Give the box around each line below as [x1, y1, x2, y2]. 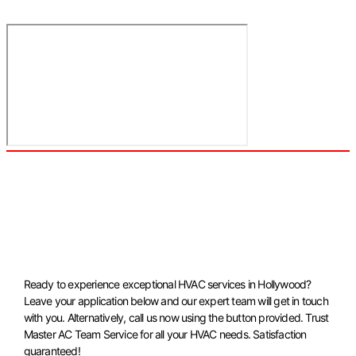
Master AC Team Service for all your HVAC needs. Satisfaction [23, 327, 307, 341]
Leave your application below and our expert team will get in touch [23, 293, 328, 308]
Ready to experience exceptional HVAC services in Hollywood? [23, 277, 311, 291]
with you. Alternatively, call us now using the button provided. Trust [23, 310, 329, 324]
